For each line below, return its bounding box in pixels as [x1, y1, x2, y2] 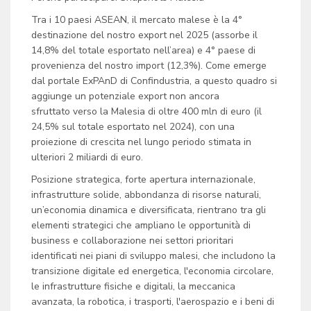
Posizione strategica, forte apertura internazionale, [31, 173, 255, 186]
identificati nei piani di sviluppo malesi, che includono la [31, 249, 276, 262]
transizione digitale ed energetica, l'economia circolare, [31, 264, 274, 278]
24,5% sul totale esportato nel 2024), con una [31, 120, 235, 133]
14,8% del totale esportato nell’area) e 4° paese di [31, 44, 255, 57]
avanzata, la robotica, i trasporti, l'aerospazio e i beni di [31, 295, 274, 308]
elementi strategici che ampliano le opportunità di [31, 219, 251, 232]
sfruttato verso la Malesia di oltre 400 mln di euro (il [31, 105, 262, 118]
